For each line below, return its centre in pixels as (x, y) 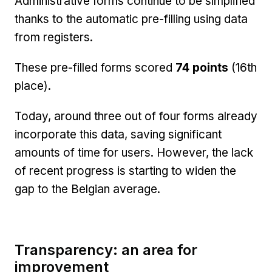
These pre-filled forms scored (93, 67)
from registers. (54, 37)
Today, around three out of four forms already (136, 116)
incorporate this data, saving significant (118, 134)
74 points (202, 67)
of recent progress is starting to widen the (125, 171)
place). (33, 86)
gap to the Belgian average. (87, 189)
